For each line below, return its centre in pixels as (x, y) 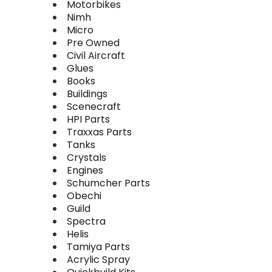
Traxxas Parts (99, 132)
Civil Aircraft (96, 56)
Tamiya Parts (98, 247)
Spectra (86, 221)
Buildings (87, 94)
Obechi (84, 196)
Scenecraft (94, 107)
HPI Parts (88, 119)
